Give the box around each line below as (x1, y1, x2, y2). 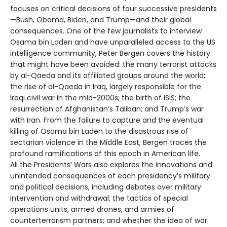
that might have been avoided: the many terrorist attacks (10, 59, 216, 69)
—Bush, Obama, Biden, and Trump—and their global (10, 14, 191, 25)
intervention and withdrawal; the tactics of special (10, 193, 188, 203)
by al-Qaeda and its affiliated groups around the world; (10, 70, 205, 81)
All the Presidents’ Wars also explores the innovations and (10, 159, 212, 170)
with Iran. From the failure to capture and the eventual (10, 115, 204, 125)
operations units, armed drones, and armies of (10, 204, 174, 214)
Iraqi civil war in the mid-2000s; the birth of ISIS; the (10, 92, 191, 103)
